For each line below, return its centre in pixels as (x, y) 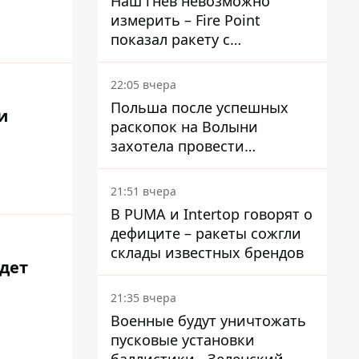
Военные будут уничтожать (208, 321)
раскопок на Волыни (184, 127)
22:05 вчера (143, 85)
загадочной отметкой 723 (202, 58)
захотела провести (177, 146)
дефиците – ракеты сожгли (206, 233)
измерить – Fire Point (186, 20)
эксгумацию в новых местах (210, 165)
